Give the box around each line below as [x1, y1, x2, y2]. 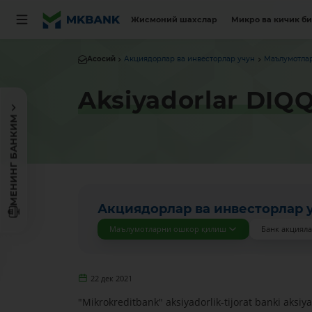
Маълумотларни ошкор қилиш [109, 224, 226, 235]
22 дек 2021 [91, 273, 133, 283]
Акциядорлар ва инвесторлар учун [124, 55, 256, 63]
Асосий [86, 55, 116, 63]
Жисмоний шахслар [131, 15, 218, 24]
